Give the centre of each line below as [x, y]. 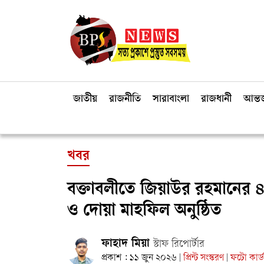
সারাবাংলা [171, 100]
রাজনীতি [125, 100]
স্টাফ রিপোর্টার [179, 245]
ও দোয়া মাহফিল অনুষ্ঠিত [144, 212]
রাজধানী [216, 100]
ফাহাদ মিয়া [127, 245]
